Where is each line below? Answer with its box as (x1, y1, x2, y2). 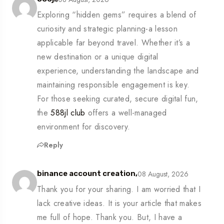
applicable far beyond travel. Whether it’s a (37, 37, 190, 49)
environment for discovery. (37, 121, 130, 133)
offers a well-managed (85, 107, 167, 119)
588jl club (50, 107, 85, 119)
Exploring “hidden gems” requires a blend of (37, 9, 196, 21)
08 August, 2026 (137, 168, 188, 179)
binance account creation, (37, 169, 137, 178)
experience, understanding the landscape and (37, 65, 199, 77)
